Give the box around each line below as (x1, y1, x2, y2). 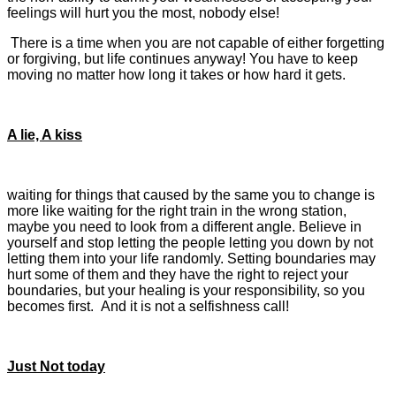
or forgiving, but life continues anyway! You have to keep (7, 51, 358, 67)
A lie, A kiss (7, 127, 82, 143)
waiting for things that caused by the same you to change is (7, 187, 375, 203)
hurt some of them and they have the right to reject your (7, 267, 348, 283)
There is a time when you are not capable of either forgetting (7, 35, 385, 51)
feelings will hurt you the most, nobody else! (7, 5, 279, 21)
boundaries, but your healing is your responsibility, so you (7, 283, 365, 299)
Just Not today (7, 359, 105, 375)
